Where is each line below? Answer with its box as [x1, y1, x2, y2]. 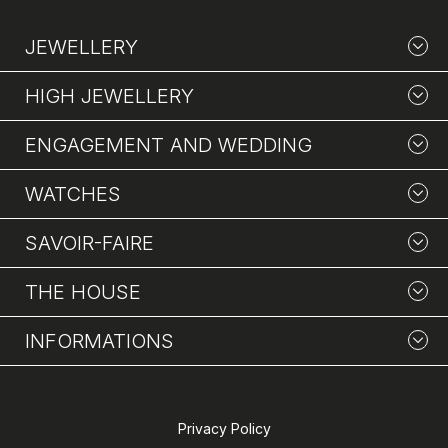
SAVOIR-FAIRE [25, 231, 154, 255]
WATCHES [25, 182, 121, 206]
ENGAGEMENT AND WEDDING [25, 133, 312, 157]
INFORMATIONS [25, 329, 174, 353]
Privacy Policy [177, 420, 271, 437]
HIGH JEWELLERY [25, 84, 194, 108]
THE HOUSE [25, 280, 141, 304]
